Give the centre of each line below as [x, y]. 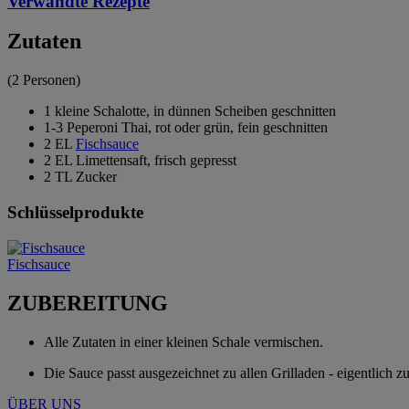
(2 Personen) [44, 80]
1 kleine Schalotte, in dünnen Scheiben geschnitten [190, 111]
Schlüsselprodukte [75, 213]
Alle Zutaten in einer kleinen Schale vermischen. [184, 341]
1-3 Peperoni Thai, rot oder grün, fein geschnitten [186, 128]
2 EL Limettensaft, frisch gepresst [140, 161]
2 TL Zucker [80, 177]
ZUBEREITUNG [88, 303]
